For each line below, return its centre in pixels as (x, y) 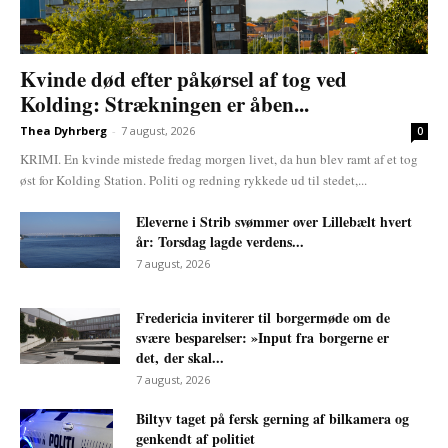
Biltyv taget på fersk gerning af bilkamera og (272, 418)
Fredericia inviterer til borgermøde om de (263, 317)
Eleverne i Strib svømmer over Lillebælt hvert (274, 221)
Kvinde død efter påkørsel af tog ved (183, 78)
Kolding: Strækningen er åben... (164, 103)
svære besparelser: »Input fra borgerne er (262, 337)
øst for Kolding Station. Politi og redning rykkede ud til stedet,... (193, 179)
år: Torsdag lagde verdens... (220, 241)
